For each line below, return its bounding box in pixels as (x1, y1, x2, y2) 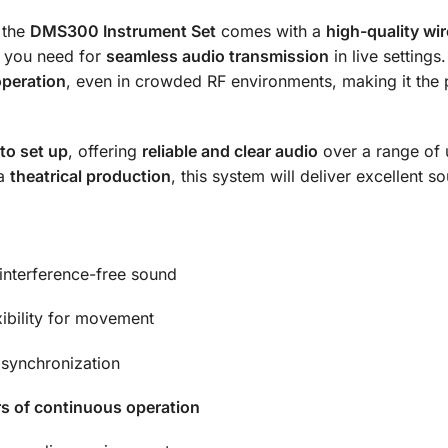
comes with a (215, 21, 326, 42)
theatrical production (9, 165, 171, 186)
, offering (67, 140, 142, 161)
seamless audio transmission (105, 46, 329, 67)
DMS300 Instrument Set (29, 21, 216, 42)
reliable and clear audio (141, 140, 318, 161)
